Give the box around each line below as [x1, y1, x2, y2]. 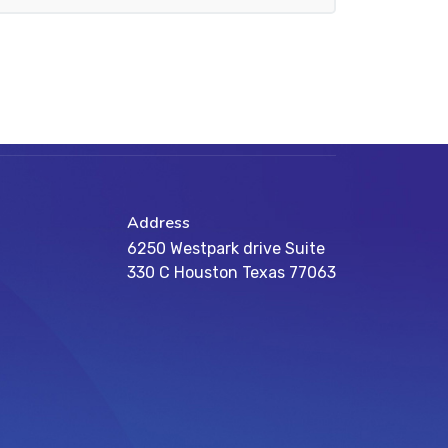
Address [126, 212, 190, 234]
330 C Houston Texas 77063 [126, 263, 336, 282]
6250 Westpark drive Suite [126, 239, 325, 258]
